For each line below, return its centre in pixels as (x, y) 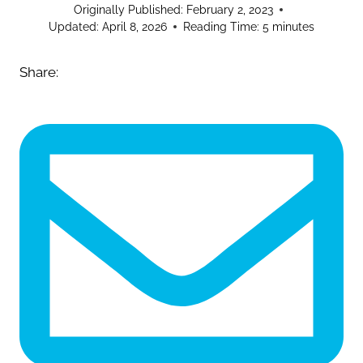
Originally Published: (129, 9)
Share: (39, 72)
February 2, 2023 (229, 9)
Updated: (74, 26)
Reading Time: (221, 26)
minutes (293, 26)
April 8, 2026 (134, 26)
